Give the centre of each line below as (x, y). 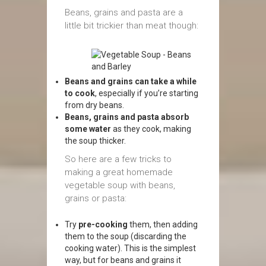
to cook (80, 93)
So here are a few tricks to (118, 159)
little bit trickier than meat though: (132, 26)
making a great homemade (119, 172)
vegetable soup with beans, (120, 185)
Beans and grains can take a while (131, 81)
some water (88, 129)
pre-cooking (103, 224)
